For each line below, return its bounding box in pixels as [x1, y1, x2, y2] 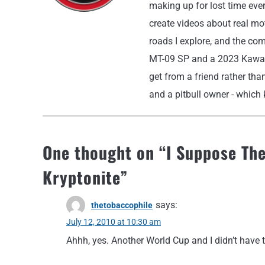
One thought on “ [43, 140, 166, 164]
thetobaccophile [91, 201, 153, 210]
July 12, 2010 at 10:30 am [66, 217, 161, 227]
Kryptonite [43, 165, 121, 189]
